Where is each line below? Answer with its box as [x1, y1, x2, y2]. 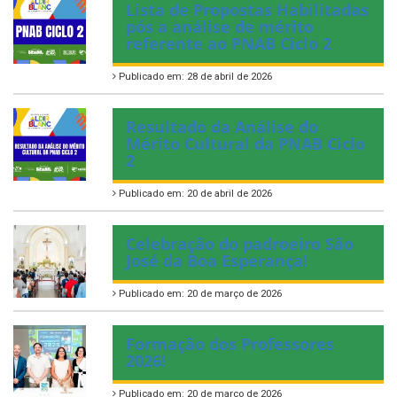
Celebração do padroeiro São [126, 233, 354, 255]
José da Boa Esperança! [126, 250, 307, 272]
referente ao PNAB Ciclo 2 [126, 33, 331, 55]
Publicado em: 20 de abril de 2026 [116, 188, 272, 200]
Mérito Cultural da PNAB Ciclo [126, 133, 365, 155]
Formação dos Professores [126, 333, 334, 355]
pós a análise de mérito [126, 16, 314, 38]
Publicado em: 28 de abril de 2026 [116, 71, 272, 83]
